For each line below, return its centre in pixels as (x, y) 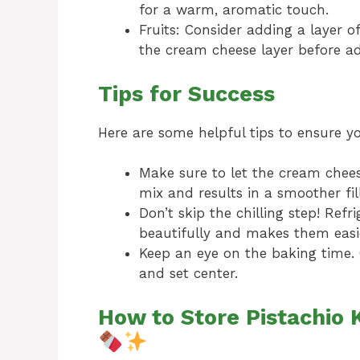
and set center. (188, 274)
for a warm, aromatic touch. (234, 10)
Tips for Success (186, 94)
